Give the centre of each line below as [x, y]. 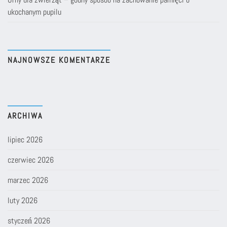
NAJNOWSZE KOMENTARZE [59, 60]
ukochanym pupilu [34, 12]
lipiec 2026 [25, 139]
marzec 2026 [28, 180]
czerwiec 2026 [31, 160]
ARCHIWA [25, 116]
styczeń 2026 [29, 220]
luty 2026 [23, 200]
